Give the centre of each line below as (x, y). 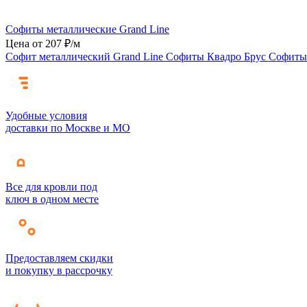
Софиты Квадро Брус (217, 56)
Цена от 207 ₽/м (43, 43)
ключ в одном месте (52, 199)
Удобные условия (46, 115)
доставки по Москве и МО (68, 127)
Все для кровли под (51, 186)
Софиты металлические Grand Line (87, 29)
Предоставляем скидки (59, 258)
